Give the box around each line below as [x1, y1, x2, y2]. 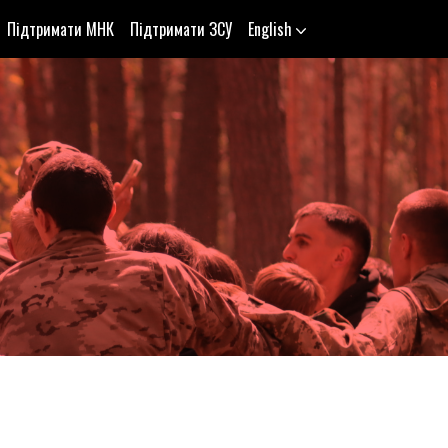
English [248, 17, 292, 41]
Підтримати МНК [7, 17, 114, 41]
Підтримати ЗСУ [130, 17, 232, 41]
